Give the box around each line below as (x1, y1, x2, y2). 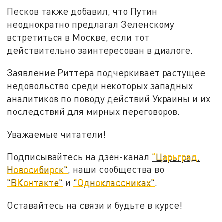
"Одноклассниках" (73, 176, 155, 188)
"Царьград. (152, 151, 200, 163)
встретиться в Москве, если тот (7, 31, 150, 43)
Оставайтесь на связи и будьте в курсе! (7, 199, 183, 211)
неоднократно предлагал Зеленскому (7, 18, 175, 30)
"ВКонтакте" (7, 176, 63, 188)
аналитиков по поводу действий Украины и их (7, 92, 211, 104)
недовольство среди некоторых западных (7, 79, 193, 91)
